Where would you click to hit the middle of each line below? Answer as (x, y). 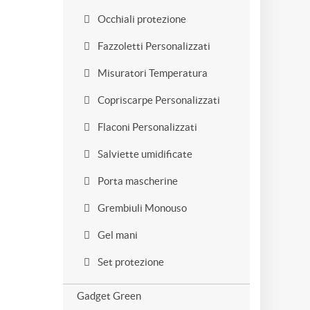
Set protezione (130, 262)
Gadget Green (109, 296)
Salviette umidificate (144, 154)
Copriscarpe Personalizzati (158, 100)
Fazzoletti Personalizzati (153, 46)
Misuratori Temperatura (152, 73)
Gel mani (117, 235)
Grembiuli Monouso (141, 208)
